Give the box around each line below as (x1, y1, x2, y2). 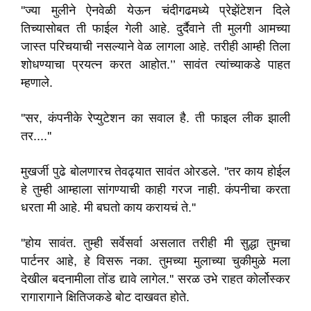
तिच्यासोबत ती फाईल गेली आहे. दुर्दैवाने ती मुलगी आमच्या (21, 22, 290, 35)
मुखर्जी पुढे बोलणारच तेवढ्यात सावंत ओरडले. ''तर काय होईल (21, 165, 290, 178)
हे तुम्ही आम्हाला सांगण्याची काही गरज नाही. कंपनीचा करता (21, 183, 290, 196)
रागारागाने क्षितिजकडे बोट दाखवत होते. (21, 290, 190, 304)
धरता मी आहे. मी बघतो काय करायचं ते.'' (21, 201, 196, 215)
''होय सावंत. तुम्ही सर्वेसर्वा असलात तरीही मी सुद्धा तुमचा (21, 236, 290, 250)
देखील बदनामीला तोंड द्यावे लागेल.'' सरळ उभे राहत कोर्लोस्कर (21, 272, 290, 286)
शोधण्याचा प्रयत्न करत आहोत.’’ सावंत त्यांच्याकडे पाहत (21, 58, 290, 72)
